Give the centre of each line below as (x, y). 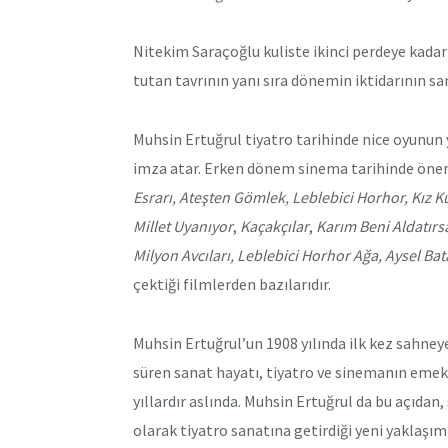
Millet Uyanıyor (183, 226)
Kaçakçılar (274, 226)
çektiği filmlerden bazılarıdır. (232, 284)
